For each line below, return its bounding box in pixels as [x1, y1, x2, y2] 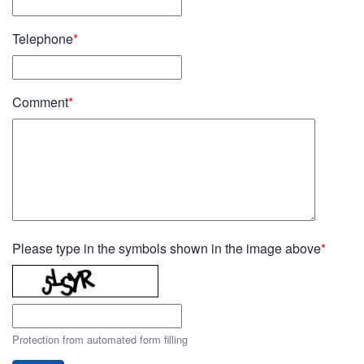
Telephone [12, 29, 73, 48]
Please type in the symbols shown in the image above [12, 239, 321, 258]
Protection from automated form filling [12, 331, 188, 347]
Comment [12, 93, 68, 111]
